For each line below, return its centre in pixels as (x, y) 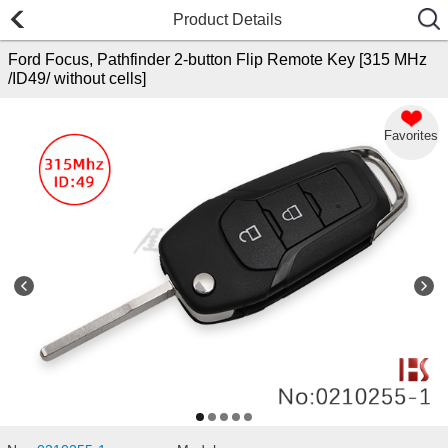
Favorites (411, 135)
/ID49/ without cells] (77, 78)
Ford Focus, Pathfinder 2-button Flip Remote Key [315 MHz (217, 59)
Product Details (228, 19)
